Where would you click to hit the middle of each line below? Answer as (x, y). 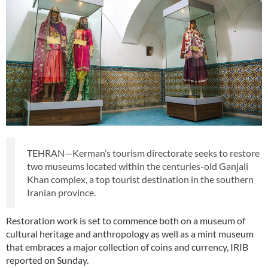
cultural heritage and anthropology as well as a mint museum (130, 234)
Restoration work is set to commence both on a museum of (126, 221)
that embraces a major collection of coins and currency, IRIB (127, 247)
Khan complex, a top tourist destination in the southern (140, 179)
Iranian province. (61, 193)
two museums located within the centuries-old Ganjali (138, 166)
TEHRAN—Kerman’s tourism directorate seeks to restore (143, 153)
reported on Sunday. (47, 260)
